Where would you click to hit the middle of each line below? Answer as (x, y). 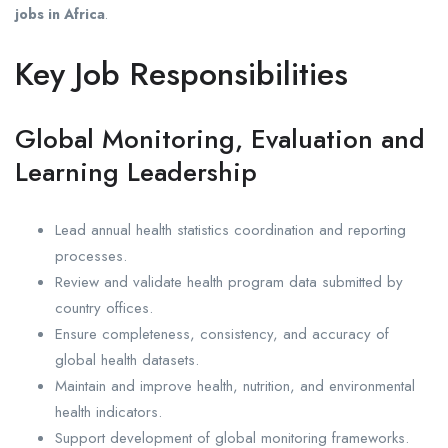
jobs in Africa (60, 14)
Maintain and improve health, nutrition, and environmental (235, 386)
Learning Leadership (136, 172)
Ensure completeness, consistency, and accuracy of (222, 334)
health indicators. (108, 412)
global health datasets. (127, 360)
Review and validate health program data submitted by (229, 282)
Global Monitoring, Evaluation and (220, 139)
